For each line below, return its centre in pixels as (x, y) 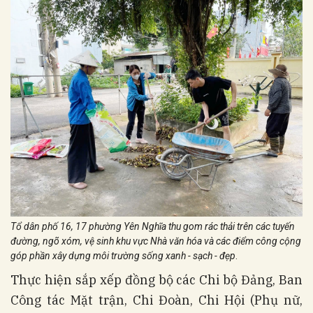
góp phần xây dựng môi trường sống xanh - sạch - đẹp (123, 255)
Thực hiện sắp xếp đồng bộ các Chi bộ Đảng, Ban (156, 279)
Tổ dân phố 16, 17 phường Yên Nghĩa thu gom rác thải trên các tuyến (153, 226)
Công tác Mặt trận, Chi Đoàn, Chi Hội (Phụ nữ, (156, 300)
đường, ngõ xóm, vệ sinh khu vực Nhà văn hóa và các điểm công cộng (156, 241)
